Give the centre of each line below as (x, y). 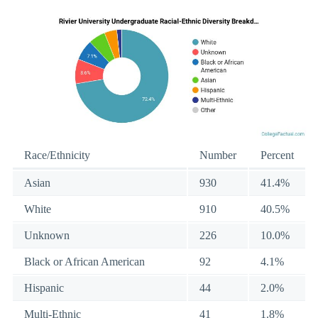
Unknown (47, 236)
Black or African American (84, 262)
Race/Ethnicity (57, 155)
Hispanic (44, 288)
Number (218, 155)
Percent (277, 155)
